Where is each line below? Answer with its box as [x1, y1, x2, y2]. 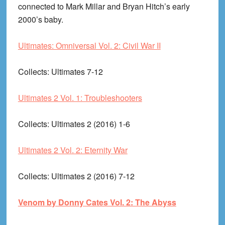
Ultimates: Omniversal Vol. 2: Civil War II [18, 40, 161, 52]
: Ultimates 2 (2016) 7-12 [47, 170, 135, 182]
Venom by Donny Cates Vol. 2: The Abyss [18, 196, 176, 208]
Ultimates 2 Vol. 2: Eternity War [18, 144, 128, 156]
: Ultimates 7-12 [47, 66, 103, 78]
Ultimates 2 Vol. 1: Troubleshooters [18, 92, 142, 104]
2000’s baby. [18, 14, 63, 26]
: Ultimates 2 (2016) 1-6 [47, 118, 130, 130]
